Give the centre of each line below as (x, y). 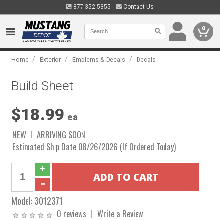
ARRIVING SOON (61, 134)
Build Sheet (42, 86)
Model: (23, 201)
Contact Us (138, 7)
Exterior (51, 60)
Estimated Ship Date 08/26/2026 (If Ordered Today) (94, 147)
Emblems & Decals (99, 60)
